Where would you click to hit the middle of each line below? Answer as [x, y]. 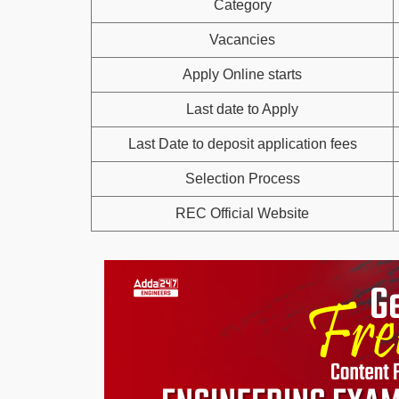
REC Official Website [242, 213]
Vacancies [242, 40]
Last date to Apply [242, 109]
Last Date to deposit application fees [242, 144]
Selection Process [242, 179]
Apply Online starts [242, 74]
